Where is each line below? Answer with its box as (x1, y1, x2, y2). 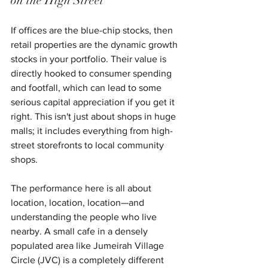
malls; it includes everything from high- (11, 125, 173, 136)
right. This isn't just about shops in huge (11, 111, 178, 121)
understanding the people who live (11, 211, 159, 222)
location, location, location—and (11, 197, 147, 208)
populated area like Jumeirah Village (11, 240, 166, 251)
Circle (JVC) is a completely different (11, 254, 166, 265)
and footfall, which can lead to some (11, 82, 164, 93)
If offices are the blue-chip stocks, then (11, 25, 175, 35)
